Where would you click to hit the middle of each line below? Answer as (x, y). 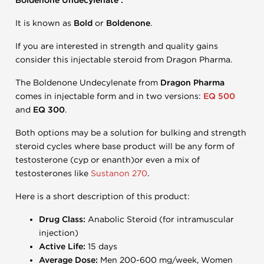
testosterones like (53, 174)
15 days (103, 247)
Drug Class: (63, 220)
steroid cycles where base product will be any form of (125, 146)
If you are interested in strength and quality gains (117, 46)
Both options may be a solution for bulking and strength (131, 133)
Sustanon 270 (119, 174)
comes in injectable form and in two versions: (109, 96)
